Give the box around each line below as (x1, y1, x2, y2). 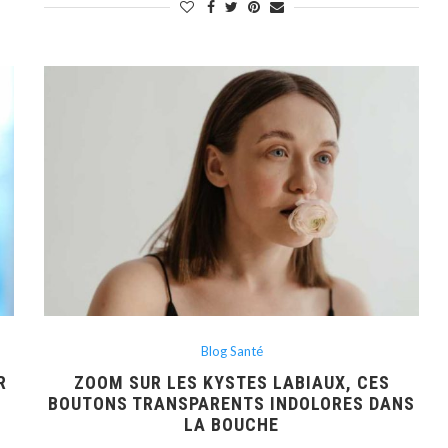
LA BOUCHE (184, 414, 280, 436)
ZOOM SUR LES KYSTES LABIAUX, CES (73, 372, 390, 394)
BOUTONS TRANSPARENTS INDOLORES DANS (48, 393, 416, 415)
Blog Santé (200, 343, 263, 360)
